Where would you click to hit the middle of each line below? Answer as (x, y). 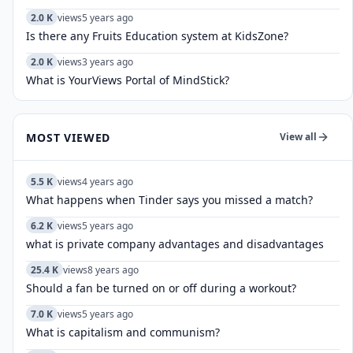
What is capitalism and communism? (123, 332)
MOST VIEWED (69, 137)
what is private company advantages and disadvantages (175, 244)
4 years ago (108, 181)
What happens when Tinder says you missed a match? (169, 200)
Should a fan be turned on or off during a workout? (161, 288)
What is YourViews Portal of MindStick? (128, 80)
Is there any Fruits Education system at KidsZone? (157, 36)
